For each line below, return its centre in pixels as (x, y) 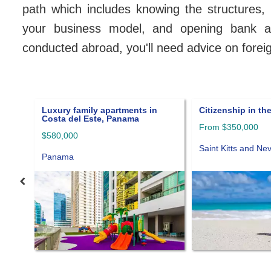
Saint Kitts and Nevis (81, 148)
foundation (222, 118)
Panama (215, 135)
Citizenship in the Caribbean (100, 110)
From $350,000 (71, 127)
